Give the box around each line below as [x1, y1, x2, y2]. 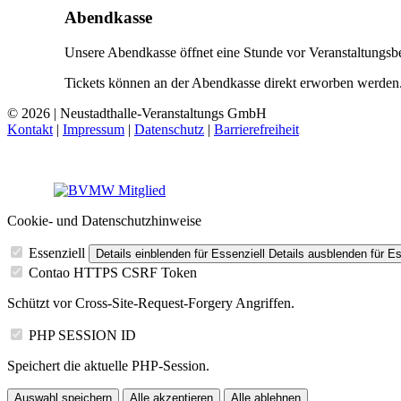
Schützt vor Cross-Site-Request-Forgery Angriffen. [7, 295, 294, 311]
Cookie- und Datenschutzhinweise [7, 213, 201, 229]
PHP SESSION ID [29, 328, 136, 344]
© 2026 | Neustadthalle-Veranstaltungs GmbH [7, 106, 267, 122]
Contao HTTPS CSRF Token [29, 265, 197, 281]
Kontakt [7, 122, 53, 138]
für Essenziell [191, 247, 265, 261]
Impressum [63, 122, 124, 138]
